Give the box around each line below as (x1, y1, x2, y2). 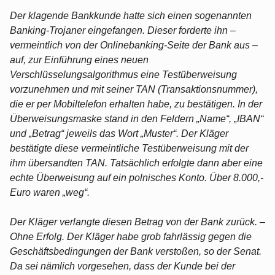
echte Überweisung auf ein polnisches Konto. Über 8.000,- (10, 172, 263, 183)
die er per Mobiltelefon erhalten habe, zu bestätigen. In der (10, 98, 262, 109)
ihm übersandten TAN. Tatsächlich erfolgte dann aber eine (10, 157, 263, 168)
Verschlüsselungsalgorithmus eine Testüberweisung (10, 69, 237, 80)
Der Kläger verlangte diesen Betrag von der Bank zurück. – (10, 216, 265, 227)
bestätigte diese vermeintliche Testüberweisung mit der (10, 142, 249, 153)
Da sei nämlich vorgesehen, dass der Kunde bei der (10, 260, 235, 271)
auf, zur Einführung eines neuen (10, 54, 149, 65)
